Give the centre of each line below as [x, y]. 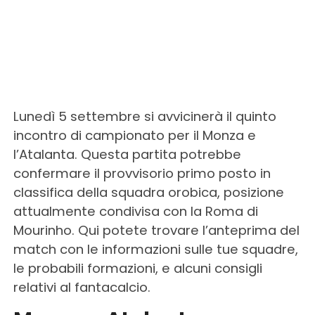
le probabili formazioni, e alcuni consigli [137, 268]
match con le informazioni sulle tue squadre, [155, 249]
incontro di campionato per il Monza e [134, 135]
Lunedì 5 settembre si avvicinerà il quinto [144, 116]
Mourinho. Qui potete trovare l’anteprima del [156, 230]
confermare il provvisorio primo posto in [142, 173]
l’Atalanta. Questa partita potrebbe [127, 154]
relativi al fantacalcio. [82, 287]
